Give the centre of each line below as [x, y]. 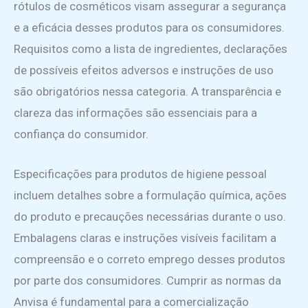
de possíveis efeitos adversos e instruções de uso [144, 70]
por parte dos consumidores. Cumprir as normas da [147, 281]
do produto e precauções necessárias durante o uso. [150, 217]
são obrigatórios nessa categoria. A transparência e [147, 92]
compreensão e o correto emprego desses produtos [150, 260]
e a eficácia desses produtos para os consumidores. [149, 28]
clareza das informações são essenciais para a [135, 113]
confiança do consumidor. [81, 134]
